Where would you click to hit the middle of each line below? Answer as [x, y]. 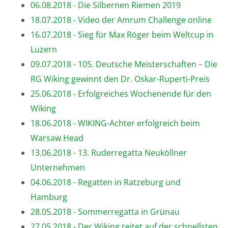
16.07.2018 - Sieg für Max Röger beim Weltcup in [122, 34]
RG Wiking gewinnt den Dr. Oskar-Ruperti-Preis [120, 79]
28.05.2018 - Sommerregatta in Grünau [105, 211]
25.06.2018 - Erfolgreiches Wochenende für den [121, 93]
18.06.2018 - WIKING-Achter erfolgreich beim [115, 123]
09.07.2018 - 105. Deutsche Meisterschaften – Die [124, 64]
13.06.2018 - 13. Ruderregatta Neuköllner [109, 152]
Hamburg [49, 197]
